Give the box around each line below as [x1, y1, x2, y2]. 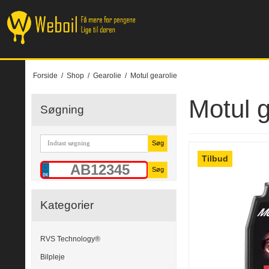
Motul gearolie [130, 71, 177, 80]
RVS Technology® [40, 234, 100, 243]
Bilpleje [40, 253, 65, 262]
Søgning [40, 103, 84, 116]
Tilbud [202, 154, 229, 164]
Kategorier [40, 198, 94, 211]
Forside [32, 71, 58, 80]
